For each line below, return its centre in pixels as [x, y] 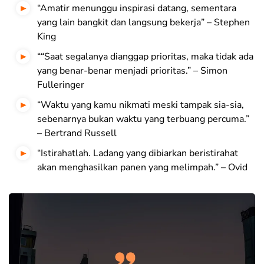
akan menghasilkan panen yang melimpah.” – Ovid [142, 168]
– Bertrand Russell [77, 133]
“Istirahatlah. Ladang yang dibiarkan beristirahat [138, 154]
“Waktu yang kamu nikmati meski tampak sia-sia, [141, 105]
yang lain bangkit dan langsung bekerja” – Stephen [143, 23]
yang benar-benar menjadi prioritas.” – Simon [132, 71]
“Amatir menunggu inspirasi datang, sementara [137, 9]
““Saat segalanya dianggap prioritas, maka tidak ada [145, 57]
